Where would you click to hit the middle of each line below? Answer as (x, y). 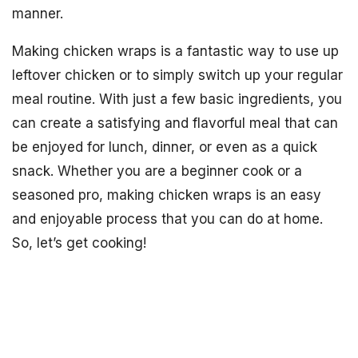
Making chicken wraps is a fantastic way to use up (175, 51)
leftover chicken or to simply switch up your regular (177, 75)
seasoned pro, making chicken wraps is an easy (167, 195)
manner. (38, 14)
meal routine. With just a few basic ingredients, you (177, 99)
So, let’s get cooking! (79, 243)
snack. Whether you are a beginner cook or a (157, 171)
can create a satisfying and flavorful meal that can (175, 123)
